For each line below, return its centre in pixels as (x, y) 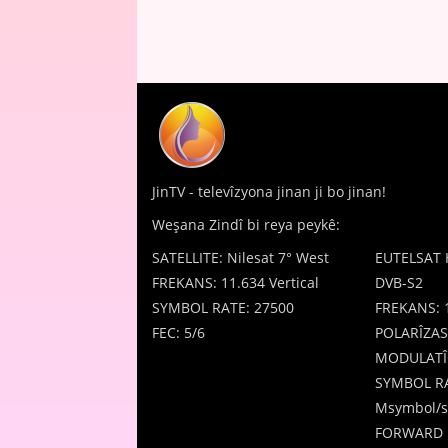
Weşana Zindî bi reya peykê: (246, 225)
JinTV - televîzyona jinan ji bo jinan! (269, 192)
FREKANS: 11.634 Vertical (235, 283)
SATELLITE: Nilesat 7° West (240, 258)
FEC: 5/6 (178, 333)
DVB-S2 (398, 283)
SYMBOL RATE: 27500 (223, 308)
